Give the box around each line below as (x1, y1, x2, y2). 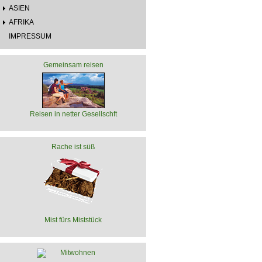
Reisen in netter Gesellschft (29, 109, 117, 118)
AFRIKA (9, 18, 34, 26)
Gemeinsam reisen (43, 60, 104, 69)
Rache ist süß (51, 142, 95, 151)
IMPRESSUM (9, 32, 51, 40)
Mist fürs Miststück (44, 215, 102, 224)
